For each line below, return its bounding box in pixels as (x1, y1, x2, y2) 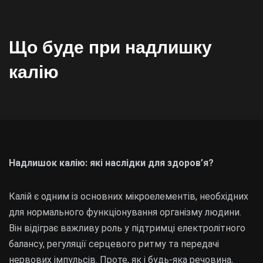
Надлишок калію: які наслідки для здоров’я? (9, 157, 214, 168)
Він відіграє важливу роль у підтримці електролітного (9, 222, 245, 234)
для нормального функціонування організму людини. (9, 207, 241, 218)
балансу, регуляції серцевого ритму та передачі (9, 238, 219, 249)
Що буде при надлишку (9, 38, 212, 57)
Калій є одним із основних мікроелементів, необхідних (9, 191, 248, 202)
